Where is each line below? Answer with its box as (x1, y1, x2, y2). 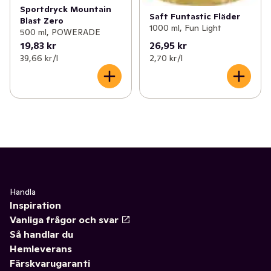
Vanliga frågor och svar (10, 214, 119, 226)
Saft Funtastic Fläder (149, 11, 240, 22)
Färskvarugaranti (10, 257, 90, 270)
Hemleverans (10, 243, 72, 255)
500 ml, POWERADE (20, 27, 100, 38)
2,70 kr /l (149, 53, 183, 64)
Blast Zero (20, 15, 64, 27)
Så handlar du (10, 228, 73, 241)
